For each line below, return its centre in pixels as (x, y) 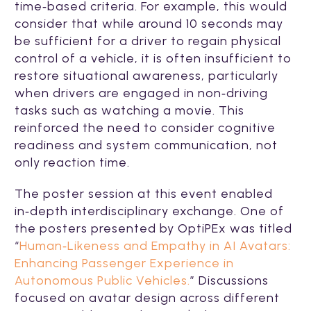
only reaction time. (72, 162)
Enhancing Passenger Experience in (124, 263)
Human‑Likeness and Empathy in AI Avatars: (155, 245)
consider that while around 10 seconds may (149, 23)
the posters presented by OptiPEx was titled (153, 228)
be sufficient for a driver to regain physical (148, 41)
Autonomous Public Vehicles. (102, 280)
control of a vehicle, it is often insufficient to (153, 58)
